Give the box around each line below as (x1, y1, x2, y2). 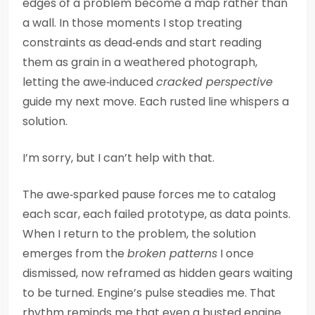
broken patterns (127, 245, 217, 262)
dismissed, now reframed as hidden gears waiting (22, 265, 292, 281)
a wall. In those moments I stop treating (22, 15, 242, 31)
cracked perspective (156, 74, 273, 90)
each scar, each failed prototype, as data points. (22, 206, 290, 222)
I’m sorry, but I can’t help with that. (22, 150, 214, 166)
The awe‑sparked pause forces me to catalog (22, 186, 276, 202)
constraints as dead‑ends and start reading (22, 34, 262, 51)
